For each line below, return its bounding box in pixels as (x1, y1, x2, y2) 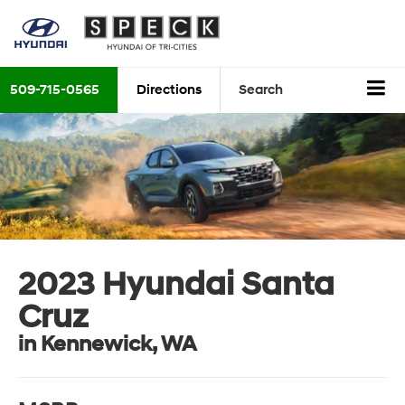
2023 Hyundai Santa (18, 264, 335, 305)
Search (239, 81, 283, 99)
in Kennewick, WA (18, 330, 197, 358)
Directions (137, 81, 202, 99)
